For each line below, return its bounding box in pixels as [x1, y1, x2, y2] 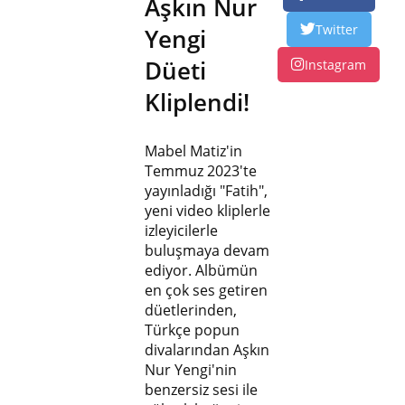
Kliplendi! [144, 86, 250, 118]
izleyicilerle [144, 221, 218, 241]
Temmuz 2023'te [144, 161, 257, 182]
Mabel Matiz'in [144, 141, 242, 162]
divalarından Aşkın [144, 340, 269, 361]
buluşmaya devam [144, 240, 269, 261]
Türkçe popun [144, 320, 240, 341]
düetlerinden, [144, 300, 237, 321]
